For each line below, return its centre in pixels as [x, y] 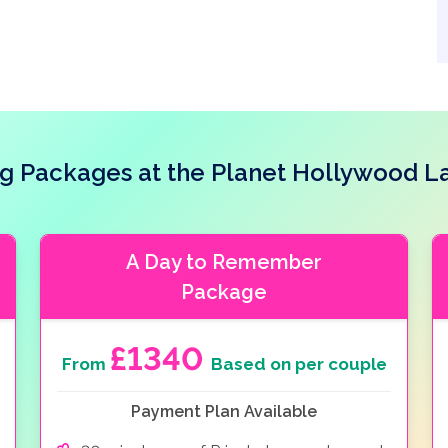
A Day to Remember [224, 261]
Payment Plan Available [224, 411]
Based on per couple [298, 363]
